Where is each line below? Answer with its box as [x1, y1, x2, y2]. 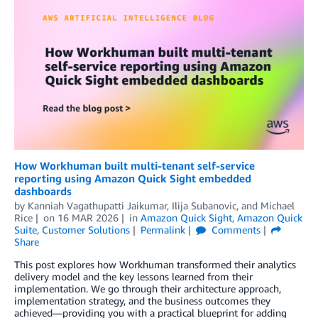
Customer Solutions [42, 223, 130, 236]
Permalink [140, 223, 185, 236]
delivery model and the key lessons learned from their [14, 270, 253, 283]
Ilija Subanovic [172, 199, 236, 212]
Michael [261, 199, 295, 212]
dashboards [14, 184, 72, 197]
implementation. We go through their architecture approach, [14, 282, 281, 295]
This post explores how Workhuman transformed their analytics [14, 258, 296, 270]
